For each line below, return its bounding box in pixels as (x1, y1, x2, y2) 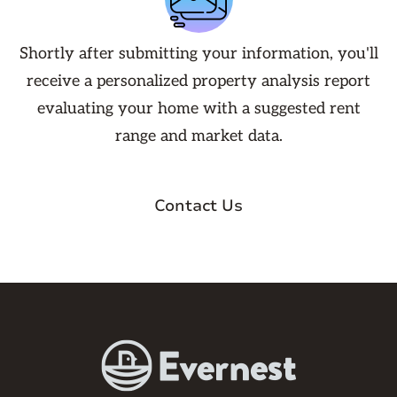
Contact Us (154, 195, 243, 216)
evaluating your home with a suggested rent (36, 99, 361, 118)
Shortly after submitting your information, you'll (19, 44, 378, 63)
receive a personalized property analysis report (27, 72, 370, 90)
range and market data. (114, 127, 283, 145)
